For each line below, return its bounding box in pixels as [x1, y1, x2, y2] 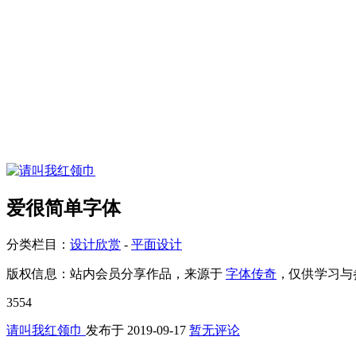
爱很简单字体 [6, 197, 121, 219]
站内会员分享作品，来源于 [70, 266, 226, 281]
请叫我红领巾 [6, 323, 86, 337]
